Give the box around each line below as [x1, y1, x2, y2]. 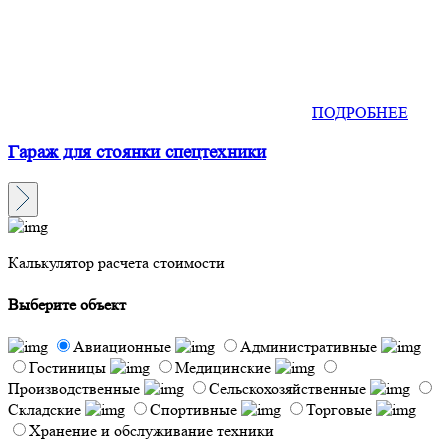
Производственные [8, 379, 140, 398]
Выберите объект [8, 294, 126, 314]
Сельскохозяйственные [209, 379, 366, 398]
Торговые [306, 400, 372, 419]
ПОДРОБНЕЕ [312, 103, 408, 123]
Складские [8, 400, 81, 419]
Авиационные [73, 337, 171, 356]
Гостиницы [29, 358, 106, 377]
